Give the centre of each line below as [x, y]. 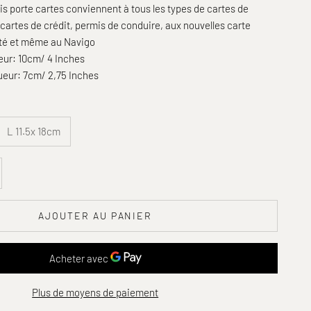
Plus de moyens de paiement [95, 292]
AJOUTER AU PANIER [95, 216]
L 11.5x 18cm [34, 132]
